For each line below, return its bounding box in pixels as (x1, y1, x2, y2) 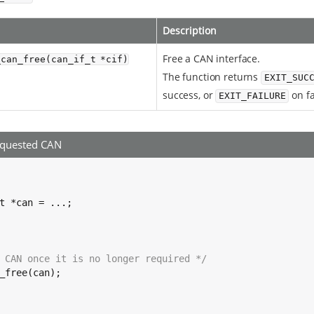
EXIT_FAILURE (218, 90, 286, 102)
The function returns (163, 70, 261, 84)
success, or (163, 88, 216, 102)
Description (163, 24, 217, 38)
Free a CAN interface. (163, 52, 261, 66)
